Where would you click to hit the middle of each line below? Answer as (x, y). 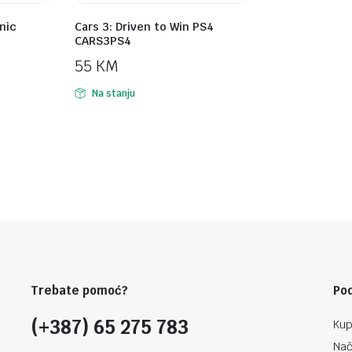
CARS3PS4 (103, 40)
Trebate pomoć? (79, 290)
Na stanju (113, 93)
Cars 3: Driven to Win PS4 (144, 26)
